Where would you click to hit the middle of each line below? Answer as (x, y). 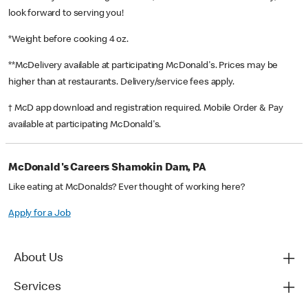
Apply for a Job (40, 214)
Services (37, 288)
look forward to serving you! (66, 14)
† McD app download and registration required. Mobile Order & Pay (146, 109)
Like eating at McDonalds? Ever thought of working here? (126, 188)
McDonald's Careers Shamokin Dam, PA (107, 169)
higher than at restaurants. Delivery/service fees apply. (122, 83)
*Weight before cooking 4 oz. (69, 40)
